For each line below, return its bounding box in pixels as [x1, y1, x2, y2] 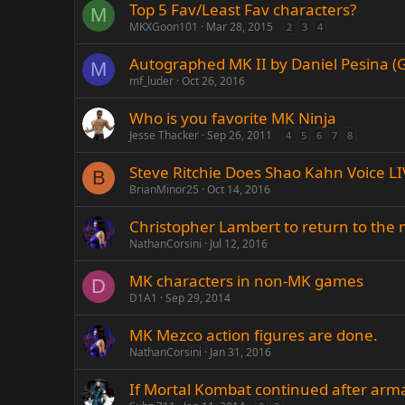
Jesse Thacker [129, 127, 199, 143]
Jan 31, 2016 [210, 344, 271, 360]
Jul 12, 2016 [210, 236, 268, 251]
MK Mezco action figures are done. [129, 325, 378, 345]
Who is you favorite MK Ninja [129, 108, 336, 128]
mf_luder [129, 73, 174, 89]
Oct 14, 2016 [207, 182, 270, 197]
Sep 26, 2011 [207, 127, 272, 143]
